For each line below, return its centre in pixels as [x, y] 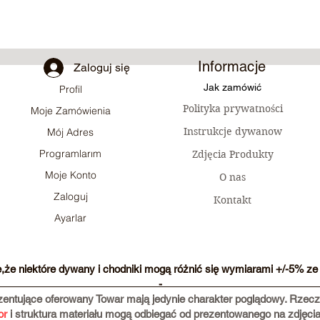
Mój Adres [70, 132]
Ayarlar [70, 218]
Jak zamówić [232, 87]
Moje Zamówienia [70, 111]
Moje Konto [70, 175]
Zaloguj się [102, 67]
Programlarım [70, 154]
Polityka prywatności [232, 109]
